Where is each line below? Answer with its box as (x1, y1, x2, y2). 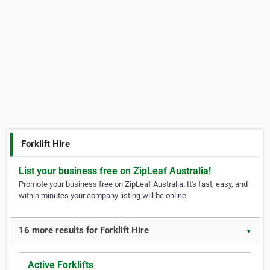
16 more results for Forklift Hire (19, 225, 149, 236)
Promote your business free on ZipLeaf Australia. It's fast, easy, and (19, 180, 248, 189)
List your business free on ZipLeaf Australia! (19, 165, 211, 177)
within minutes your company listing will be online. (19, 191, 188, 201)
